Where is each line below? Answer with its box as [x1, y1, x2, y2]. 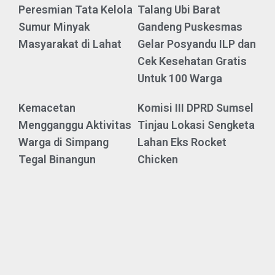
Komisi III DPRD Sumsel [137, 101, 254, 115]
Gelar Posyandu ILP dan [137, 37, 256, 51]
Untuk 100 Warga [137, 72, 222, 85]
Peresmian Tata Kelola [18, 3, 133, 17]
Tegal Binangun [18, 153, 96, 166]
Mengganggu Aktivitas [18, 118, 131, 132]
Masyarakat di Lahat [18, 37, 122, 51]
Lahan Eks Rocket [137, 136, 227, 149]
